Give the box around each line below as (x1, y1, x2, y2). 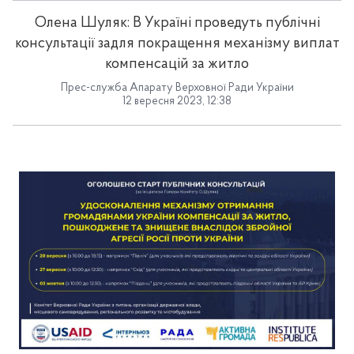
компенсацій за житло (105, 57, 249, 72)
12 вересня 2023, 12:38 (122, 96, 232, 107)
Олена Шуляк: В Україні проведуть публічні (34, 16, 320, 31)
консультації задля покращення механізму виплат (14, 36, 340, 51)
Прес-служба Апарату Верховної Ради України (60, 82, 294, 94)
